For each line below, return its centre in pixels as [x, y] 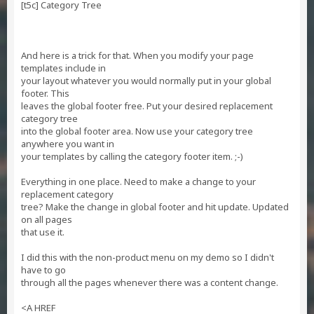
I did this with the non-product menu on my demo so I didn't [148, 257]
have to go [43, 270]
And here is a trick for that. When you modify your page [137, 55]
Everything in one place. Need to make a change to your [138, 182]
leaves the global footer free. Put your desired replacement [147, 106]
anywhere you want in [68, 144]
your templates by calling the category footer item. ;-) [132, 156]
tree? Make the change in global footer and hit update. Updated [155, 207]
